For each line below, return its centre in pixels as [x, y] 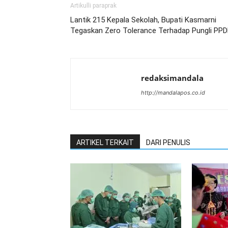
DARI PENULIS [168, 143]
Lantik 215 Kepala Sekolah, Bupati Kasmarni [143, 20]
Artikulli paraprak [93, 6]
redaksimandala [172, 78]
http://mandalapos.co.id [173, 93]
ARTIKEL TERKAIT [105, 143]
